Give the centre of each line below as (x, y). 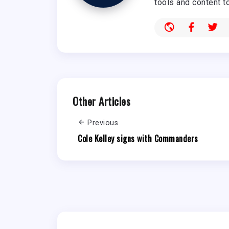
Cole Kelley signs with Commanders (138, 138)
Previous (103, 123)
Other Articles (101, 101)
